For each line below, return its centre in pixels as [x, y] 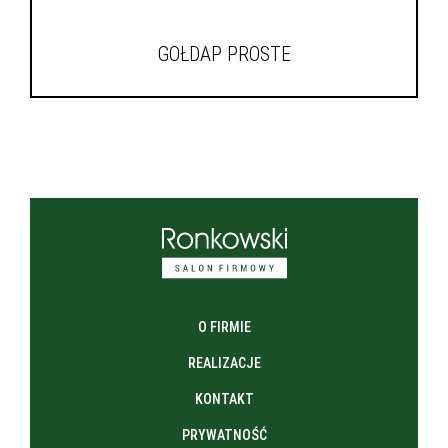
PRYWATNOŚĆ [224, 435]
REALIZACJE [224, 363]
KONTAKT [224, 399]
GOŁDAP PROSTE [224, 53]
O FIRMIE [224, 327]
